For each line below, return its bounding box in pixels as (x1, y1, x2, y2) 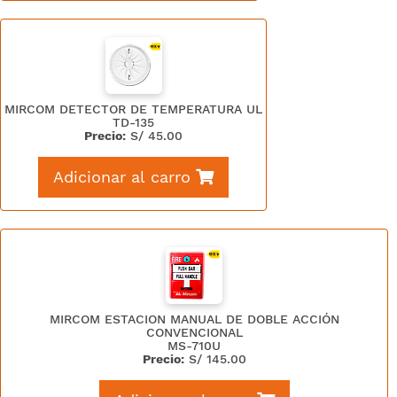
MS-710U (167, 339, 221, 353)
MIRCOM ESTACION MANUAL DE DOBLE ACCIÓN (49, 312, 339, 326)
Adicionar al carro (53, 167, 191, 186)
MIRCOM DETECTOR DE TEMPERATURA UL (4, 102, 262, 116)
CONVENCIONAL (145, 325, 243, 339)
